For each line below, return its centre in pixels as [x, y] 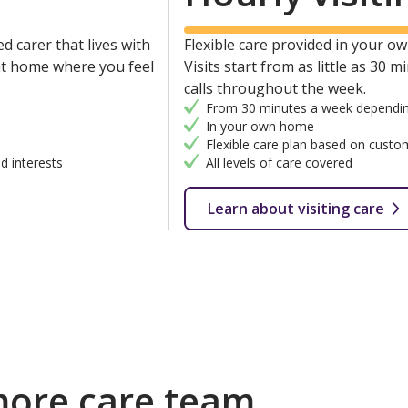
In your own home [260, 127]
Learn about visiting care [296, 209]
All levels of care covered [279, 163]
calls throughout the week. [275, 89]
